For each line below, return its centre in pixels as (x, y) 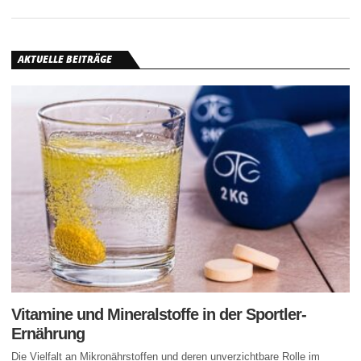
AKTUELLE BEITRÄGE (65, 59)
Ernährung (48, 333)
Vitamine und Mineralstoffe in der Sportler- (159, 314)
